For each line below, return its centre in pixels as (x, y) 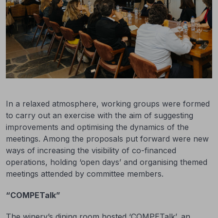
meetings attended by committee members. (85, 174)
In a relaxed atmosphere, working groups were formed (108, 104)
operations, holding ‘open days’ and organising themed (107, 162)
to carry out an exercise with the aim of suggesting (100, 115)
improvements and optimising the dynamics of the (97, 127)
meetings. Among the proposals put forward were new (107, 139)
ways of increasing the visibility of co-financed (91, 150)
